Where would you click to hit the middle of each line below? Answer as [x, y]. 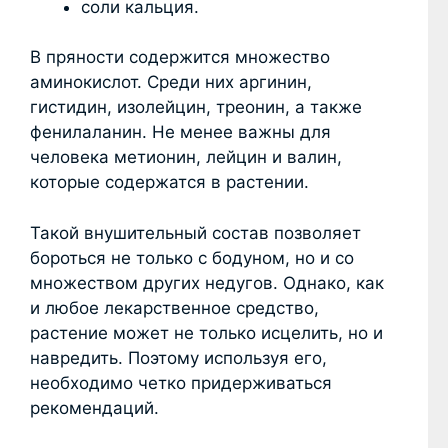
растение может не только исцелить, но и [206, 332]
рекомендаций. [94, 407]
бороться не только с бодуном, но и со [192, 257]
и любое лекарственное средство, [174, 307]
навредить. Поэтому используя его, [178, 357]
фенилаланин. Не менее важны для [180, 132]
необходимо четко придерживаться [181, 382]
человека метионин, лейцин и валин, [186, 157]
